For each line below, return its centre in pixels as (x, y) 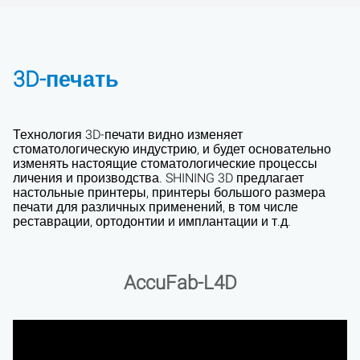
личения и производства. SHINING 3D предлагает (158, 178)
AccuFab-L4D (180, 282)
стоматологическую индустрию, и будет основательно (172, 149)
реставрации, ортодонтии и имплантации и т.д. (152, 222)
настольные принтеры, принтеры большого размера (169, 193)
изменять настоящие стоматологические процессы (165, 164)
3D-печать (66, 79)
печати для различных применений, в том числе (155, 207)
